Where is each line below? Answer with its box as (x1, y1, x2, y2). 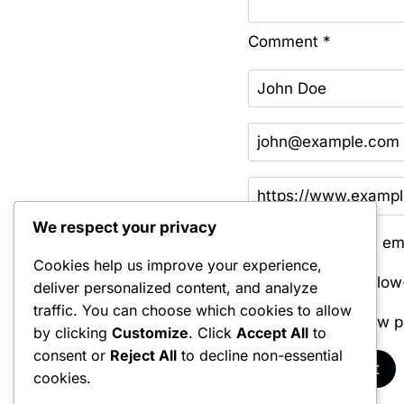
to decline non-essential (177, 346, 343, 365)
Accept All (236, 324, 308, 343)
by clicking (33, 324, 112, 343)
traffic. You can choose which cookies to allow (33, 301, 352, 320)
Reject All (110, 346, 177, 365)
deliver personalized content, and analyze (33, 279, 317, 298)
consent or (33, 346, 110, 365)
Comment (248, 32, 323, 50)
